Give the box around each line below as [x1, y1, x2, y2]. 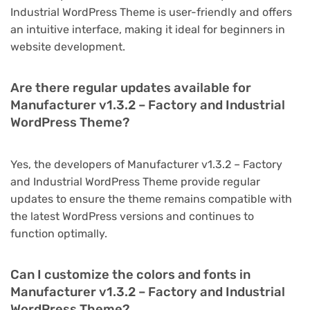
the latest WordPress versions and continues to [10, 209, 254, 223]
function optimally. [10, 226, 107, 240]
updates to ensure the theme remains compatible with [10, 192, 292, 206]
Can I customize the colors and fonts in [10, 266, 250, 282]
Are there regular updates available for [10, 80, 251, 95]
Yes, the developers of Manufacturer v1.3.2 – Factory [10, 157, 282, 171]
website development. [10, 39, 125, 53]
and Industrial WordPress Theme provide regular [10, 174, 260, 188]
